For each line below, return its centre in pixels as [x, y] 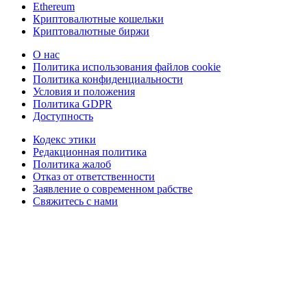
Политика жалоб [72, 164]
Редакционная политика [90, 152]
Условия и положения [84, 91]
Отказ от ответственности [94, 176]
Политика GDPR [73, 104]
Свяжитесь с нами [75, 201]
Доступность [63, 116]
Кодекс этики [64, 139]
